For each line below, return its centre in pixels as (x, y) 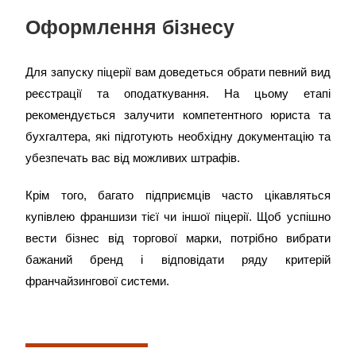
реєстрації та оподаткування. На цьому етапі (178, 93)
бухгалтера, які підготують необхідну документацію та (178, 136)
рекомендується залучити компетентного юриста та (178, 115)
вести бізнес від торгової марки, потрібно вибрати (178, 238)
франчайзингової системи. (98, 281)
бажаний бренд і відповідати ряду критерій (178, 259)
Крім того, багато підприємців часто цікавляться (178, 195)
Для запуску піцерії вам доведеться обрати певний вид (178, 72)
